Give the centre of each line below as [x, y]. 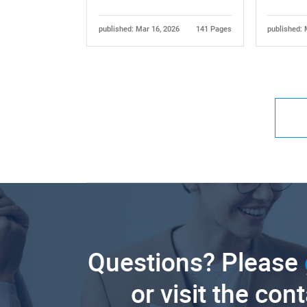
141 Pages [214, 29]
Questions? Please [196, 262]
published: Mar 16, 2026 [139, 29]
